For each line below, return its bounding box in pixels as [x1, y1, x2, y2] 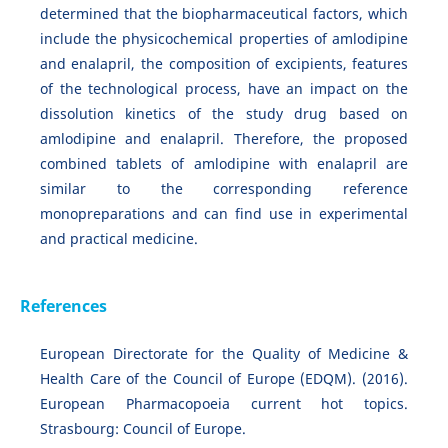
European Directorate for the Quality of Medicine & [39, 344, 409, 364]
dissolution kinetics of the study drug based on [39, 104, 409, 124]
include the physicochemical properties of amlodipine [39, 29, 409, 49]
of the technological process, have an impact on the [39, 79, 409, 99]
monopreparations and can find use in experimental [39, 204, 409, 224]
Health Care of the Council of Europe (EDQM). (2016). [39, 369, 409, 389]
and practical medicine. [39, 229, 198, 249]
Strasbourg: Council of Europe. [39, 419, 246, 439]
